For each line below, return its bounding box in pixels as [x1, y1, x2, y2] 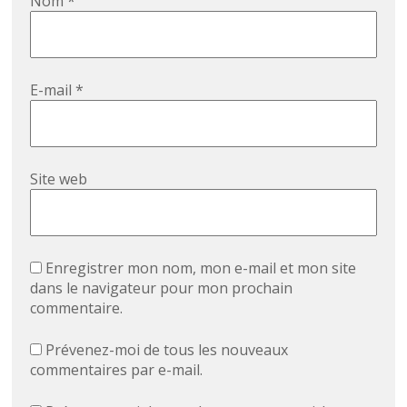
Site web [30, 169, 88, 190]
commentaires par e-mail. [30, 360, 203, 381]
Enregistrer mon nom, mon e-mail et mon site [45, 258, 357, 279]
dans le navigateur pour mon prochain [30, 278, 293, 299]
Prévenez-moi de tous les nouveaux [45, 340, 289, 361]
